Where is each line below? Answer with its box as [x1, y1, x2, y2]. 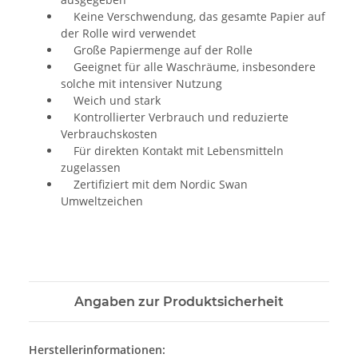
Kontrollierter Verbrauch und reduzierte [61, 109, 288, 125]
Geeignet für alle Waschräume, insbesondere [61, 59, 316, 75]
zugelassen [61, 160, 121, 176]
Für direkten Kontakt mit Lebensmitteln [61, 143, 284, 159]
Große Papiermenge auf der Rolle [61, 42, 253, 58]
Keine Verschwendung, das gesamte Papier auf [61, 9, 325, 25]
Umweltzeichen [61, 193, 143, 209]
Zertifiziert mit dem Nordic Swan [61, 177, 248, 193]
